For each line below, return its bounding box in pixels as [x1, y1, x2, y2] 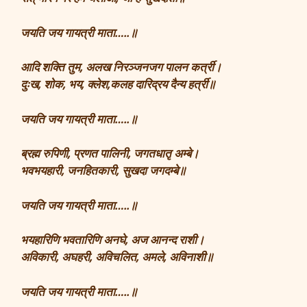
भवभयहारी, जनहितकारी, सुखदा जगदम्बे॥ [21, 162, 186, 179]
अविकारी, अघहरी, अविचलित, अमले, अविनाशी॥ [21, 249, 213, 265]
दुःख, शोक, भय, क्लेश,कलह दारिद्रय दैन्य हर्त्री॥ [21, 76, 215, 93]
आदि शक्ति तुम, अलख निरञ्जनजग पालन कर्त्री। [21, 59, 221, 75]
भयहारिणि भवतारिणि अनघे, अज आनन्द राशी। [21, 232, 204, 248]
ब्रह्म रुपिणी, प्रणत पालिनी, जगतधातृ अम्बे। [21, 145, 199, 162]
